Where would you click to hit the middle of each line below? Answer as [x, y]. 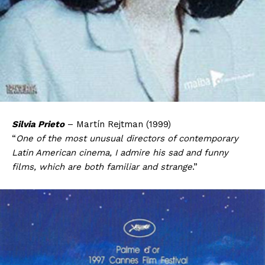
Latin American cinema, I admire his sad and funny [120, 153]
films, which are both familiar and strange [102, 167]
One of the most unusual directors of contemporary [127, 139]
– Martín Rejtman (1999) [118, 125]
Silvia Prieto [38, 125]
